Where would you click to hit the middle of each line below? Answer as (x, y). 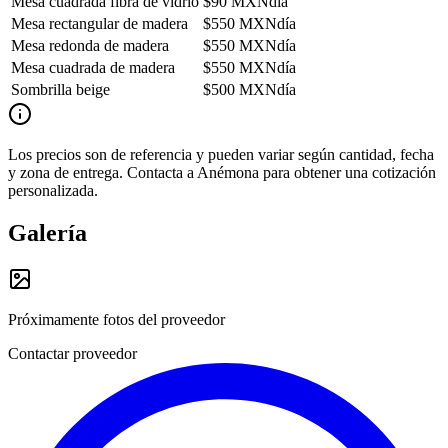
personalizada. (53, 191)
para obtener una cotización (347, 173)
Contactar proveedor (72, 353)
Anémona (228, 173)
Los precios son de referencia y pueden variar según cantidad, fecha (221, 155)
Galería (47, 233)
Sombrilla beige (60, 90)
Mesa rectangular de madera (99, 24)
